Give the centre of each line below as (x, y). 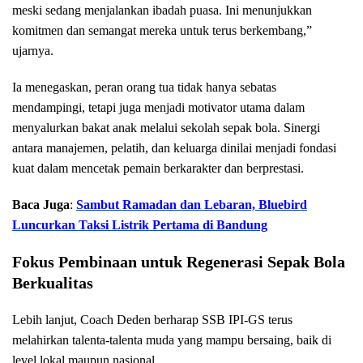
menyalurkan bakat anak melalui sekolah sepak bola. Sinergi (166, 127)
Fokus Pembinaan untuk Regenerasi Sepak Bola (179, 261)
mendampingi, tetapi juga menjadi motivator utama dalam (158, 107)
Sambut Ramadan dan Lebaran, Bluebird (192, 204)
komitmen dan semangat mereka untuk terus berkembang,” (162, 30)
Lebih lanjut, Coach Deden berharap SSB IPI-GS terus (152, 319)
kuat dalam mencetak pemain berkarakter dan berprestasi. (158, 168)
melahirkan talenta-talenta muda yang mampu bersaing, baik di (172, 340)
